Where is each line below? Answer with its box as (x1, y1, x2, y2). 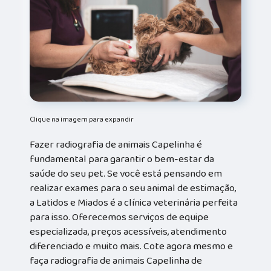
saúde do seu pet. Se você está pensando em (30, 165, 223, 181)
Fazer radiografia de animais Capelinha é (30, 136, 203, 152)
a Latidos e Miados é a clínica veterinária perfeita (30, 194, 238, 211)
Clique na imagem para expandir (30, 113, 134, 125)
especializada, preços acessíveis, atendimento (30, 223, 227, 240)
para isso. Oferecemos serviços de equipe (30, 209, 209, 225)
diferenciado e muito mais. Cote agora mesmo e (30, 238, 233, 254)
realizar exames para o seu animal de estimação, (30, 180, 237, 196)
